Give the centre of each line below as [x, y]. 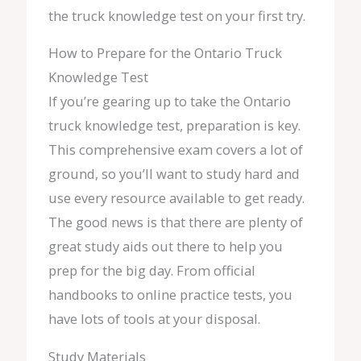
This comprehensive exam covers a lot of [175, 150]
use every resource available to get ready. [176, 198]
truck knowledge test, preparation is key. [174, 126]
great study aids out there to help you [165, 247]
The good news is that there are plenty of [175, 222]
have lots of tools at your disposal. [154, 319]
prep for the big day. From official [151, 271]
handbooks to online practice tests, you [170, 295]
